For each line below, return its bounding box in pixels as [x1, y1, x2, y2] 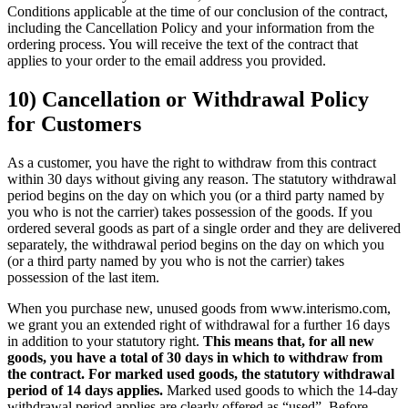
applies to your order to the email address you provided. [7, 53, 326, 69]
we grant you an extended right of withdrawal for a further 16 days [7, 317, 390, 333]
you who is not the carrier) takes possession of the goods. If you [7, 204, 372, 220]
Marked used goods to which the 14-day [163, 382, 398, 399]
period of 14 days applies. [7, 382, 163, 399]
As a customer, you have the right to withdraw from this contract [7, 155, 376, 171]
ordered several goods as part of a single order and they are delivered [7, 220, 401, 237]
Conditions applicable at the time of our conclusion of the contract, [7, 4, 388, 20]
